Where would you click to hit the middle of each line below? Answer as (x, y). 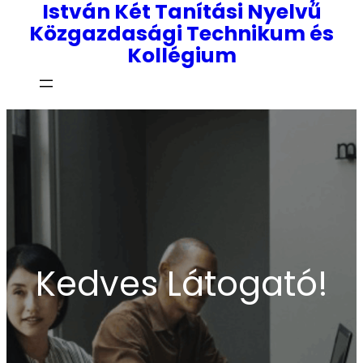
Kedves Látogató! (181, 284)
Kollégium (181, 56)
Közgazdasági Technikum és (181, 34)
